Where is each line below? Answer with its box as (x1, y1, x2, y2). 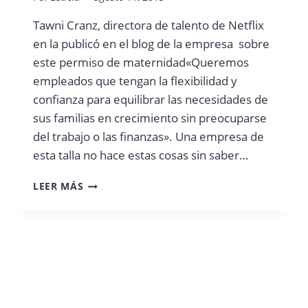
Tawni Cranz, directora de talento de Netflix (33, 17, 264, 34)
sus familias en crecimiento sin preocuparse (33, 110, 267, 126)
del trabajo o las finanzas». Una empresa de (33, 129, 264, 145)
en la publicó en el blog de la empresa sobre (33, 36, 269, 52)
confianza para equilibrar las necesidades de (33, 91, 268, 108)
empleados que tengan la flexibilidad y (33, 73, 237, 89)
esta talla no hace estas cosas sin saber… (33, 147, 248, 164)
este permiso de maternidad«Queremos (33, 54, 249, 71)
